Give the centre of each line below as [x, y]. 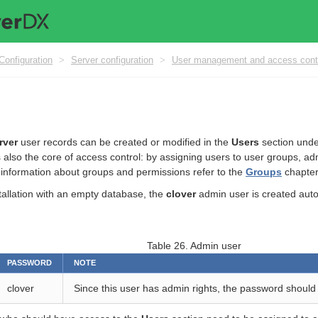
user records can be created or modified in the [125, 142]
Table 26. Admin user [194, 246]
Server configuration [112, 60]
